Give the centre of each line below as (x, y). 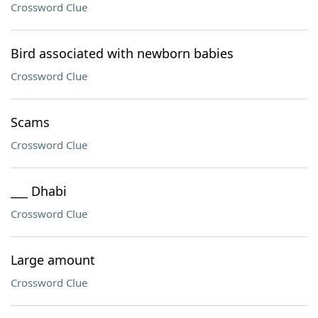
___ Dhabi (39, 191)
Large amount (53, 260)
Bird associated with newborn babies (122, 53)
